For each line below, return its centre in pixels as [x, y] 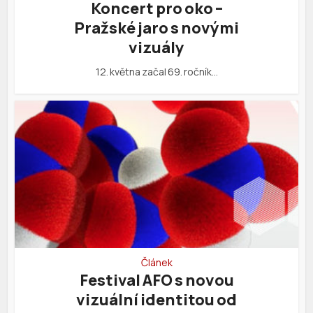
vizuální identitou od [156, 300]
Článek [156, 263]
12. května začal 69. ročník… [156, 72]
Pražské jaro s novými [156, 28]
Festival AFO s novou [156, 281]
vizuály [156, 48]
